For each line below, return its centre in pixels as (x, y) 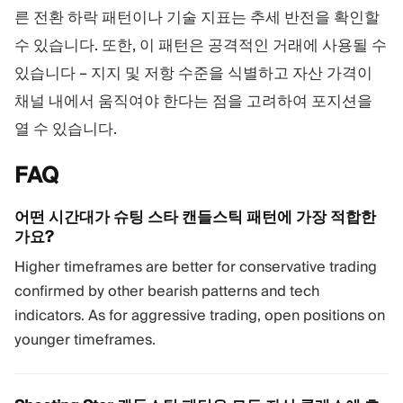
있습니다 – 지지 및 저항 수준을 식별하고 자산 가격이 (193, 72)
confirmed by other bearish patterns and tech (167, 291)
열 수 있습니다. (66, 128)
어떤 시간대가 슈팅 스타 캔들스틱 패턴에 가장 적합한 (195, 217)
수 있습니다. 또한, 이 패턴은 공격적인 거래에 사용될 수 (201, 45)
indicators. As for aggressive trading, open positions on (200, 315)
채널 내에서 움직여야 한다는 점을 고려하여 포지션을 (193, 100)
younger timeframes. (85, 339)
